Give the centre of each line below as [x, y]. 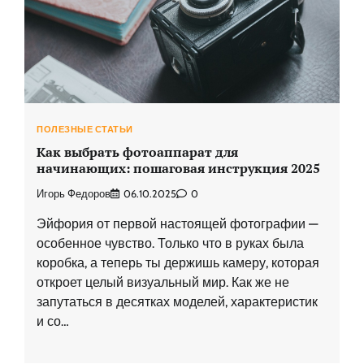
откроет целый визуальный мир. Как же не [163, 283]
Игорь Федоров [74, 194]
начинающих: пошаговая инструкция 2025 [178, 168]
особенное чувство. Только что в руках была [170, 244]
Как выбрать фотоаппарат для [137, 152]
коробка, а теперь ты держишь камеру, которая [178, 263]
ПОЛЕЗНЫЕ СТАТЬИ [85, 129]
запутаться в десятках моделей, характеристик [177, 302]
